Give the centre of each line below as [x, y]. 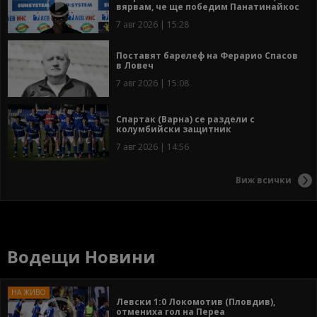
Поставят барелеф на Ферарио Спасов [207, 56]
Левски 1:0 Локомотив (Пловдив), [196, 302]
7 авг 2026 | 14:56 [152, 147]
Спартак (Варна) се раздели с [185, 120]
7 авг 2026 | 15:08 [152, 83]
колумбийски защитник [174, 129]
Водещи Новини [81, 257]
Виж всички [264, 180]
